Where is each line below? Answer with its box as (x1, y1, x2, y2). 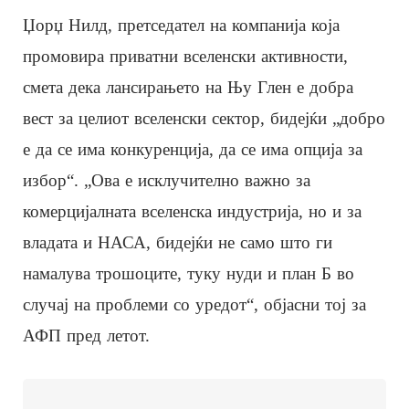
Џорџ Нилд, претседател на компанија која (23, 15, 340, 35)
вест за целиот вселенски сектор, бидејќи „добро (23, 108, 385, 128)
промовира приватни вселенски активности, (23, 46, 348, 66)
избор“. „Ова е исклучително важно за (23, 170, 310, 190)
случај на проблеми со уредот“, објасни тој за (23, 294, 366, 314)
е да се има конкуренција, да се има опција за (23, 139, 362, 159)
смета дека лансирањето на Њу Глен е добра (23, 77, 353, 97)
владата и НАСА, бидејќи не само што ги (23, 232, 332, 252)
